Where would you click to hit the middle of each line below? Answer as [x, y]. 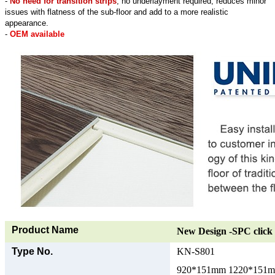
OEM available [37, 34]
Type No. [32, 251]
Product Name [45, 230]
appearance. [28, 23]
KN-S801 [196, 251]
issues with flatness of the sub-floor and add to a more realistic [117, 12]
